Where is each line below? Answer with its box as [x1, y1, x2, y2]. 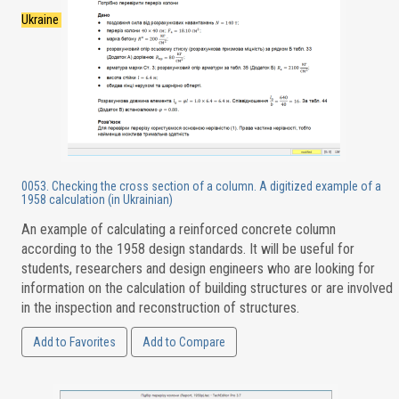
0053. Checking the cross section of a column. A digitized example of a [20, 179, 381, 193]
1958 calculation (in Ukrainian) [20, 192, 173, 207]
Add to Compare [142, 335, 225, 349]
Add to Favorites [32, 335, 116, 349]
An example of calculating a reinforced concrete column [20, 221, 336, 238]
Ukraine [20, 12, 61, 28]
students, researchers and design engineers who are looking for [20, 260, 375, 277]
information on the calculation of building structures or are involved [20, 280, 393, 297]
